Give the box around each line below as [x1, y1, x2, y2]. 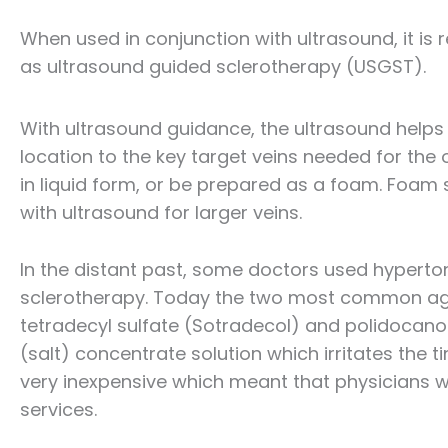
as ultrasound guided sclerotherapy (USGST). [20, 54, 426, 80]
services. [20, 396, 97, 422]
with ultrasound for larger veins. [20, 199, 302, 225]
